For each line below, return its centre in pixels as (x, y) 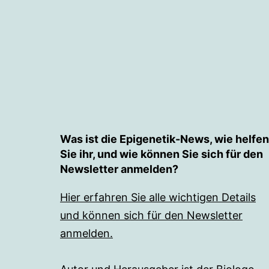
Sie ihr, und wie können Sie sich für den (162, 154)
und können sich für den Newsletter (151, 215)
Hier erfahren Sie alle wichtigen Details (158, 197)
